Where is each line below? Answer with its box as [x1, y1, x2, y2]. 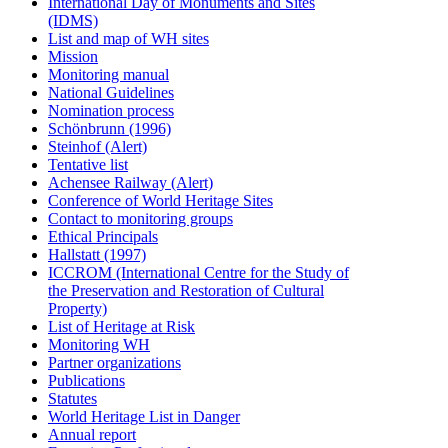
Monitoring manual [48, 66, 169, 83]
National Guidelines [48, 84, 174, 101]
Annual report [48, 426, 136, 443]
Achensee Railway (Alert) [48, 174, 213, 191]
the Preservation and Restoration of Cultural [48, 282, 324, 299]
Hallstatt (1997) [48, 246, 146, 263]
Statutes [48, 390, 97, 407]
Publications [48, 372, 125, 389]
